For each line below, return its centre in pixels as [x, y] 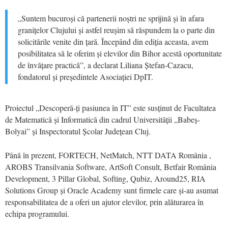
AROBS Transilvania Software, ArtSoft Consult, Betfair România [111, 166]
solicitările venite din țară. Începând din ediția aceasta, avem [113, 41]
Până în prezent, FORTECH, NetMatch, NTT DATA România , [108, 155]
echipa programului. [37, 213]
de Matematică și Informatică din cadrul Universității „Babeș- [103, 119]
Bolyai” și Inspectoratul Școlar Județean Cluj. [78, 131]
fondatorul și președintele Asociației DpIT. [85, 76]
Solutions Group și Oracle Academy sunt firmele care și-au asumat [112, 190]
